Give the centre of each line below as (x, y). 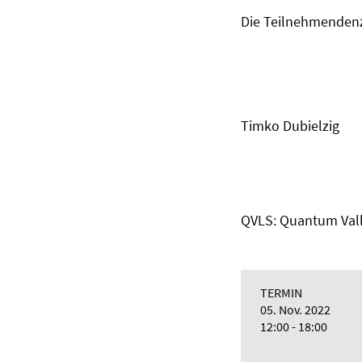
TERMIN (281, 293)
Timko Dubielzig (290, 126)
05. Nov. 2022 (295, 309)
